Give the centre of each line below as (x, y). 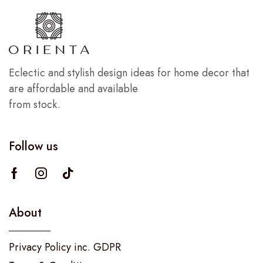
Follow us (33, 147)
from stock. (35, 104)
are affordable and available (73, 88)
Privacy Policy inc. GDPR (65, 247)
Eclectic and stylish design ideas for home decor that (129, 73)
